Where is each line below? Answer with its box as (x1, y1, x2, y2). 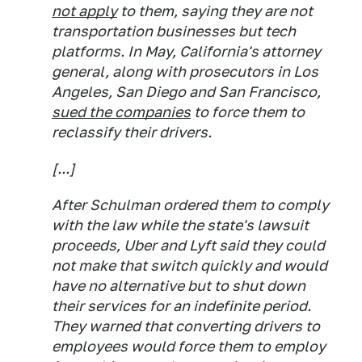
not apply (52, 2, 117, 19)
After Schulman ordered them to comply (52, 196, 329, 213)
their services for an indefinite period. (52, 297, 311, 314)
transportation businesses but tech (52, 22, 296, 40)
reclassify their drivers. (52, 123, 212, 141)
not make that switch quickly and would (52, 256, 327, 274)
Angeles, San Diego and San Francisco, (52, 82, 321, 100)
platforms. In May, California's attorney (52, 42, 321, 60)
